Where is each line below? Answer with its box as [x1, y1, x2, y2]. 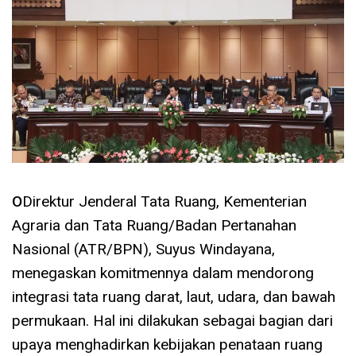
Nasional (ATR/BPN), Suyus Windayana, [12, 240, 275, 259]
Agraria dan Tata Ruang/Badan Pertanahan [12, 216, 296, 235]
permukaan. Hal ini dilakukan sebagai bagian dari [12, 311, 333, 331]
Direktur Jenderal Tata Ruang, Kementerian [22, 192, 307, 211]
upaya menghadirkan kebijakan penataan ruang [12, 335, 323, 354]
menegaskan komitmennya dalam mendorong [12, 264, 314, 283]
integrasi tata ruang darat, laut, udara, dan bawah [12, 288, 335, 307]
